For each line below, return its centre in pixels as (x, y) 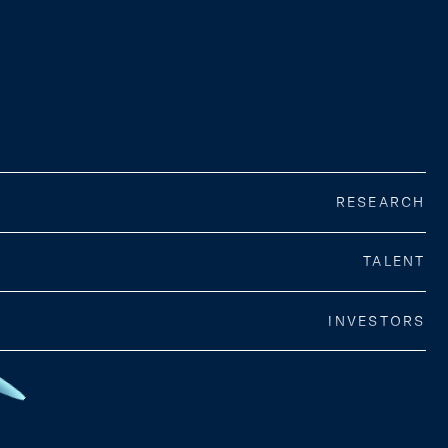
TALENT (394, 262)
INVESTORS (377, 321)
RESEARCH (380, 203)
